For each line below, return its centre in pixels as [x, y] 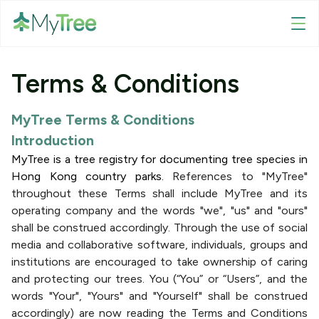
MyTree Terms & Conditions [103, 120]
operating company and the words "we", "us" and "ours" [159, 210]
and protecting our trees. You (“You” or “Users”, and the [159, 279]
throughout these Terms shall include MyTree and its [159, 193]
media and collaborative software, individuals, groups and [159, 245]
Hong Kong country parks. [92, 176]
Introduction [53, 140]
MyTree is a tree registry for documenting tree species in [159, 159]
